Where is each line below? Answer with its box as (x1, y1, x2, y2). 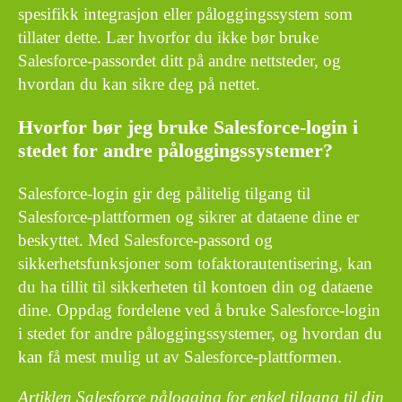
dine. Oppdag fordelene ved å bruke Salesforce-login (18, 301, 380, 320)
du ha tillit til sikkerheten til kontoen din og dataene (18, 277, 372, 297)
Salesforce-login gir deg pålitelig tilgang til (18, 184, 310, 204)
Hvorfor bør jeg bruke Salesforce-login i (18, 116, 358, 139)
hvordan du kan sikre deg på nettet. (18, 74, 260, 93)
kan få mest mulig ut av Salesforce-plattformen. (18, 347, 342, 367)
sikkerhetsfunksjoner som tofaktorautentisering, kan (18, 254, 372, 274)
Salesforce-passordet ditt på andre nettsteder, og (18, 51, 341, 70)
